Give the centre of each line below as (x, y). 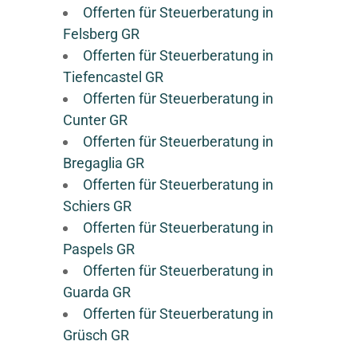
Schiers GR (97, 206)
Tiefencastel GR (113, 77)
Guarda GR (97, 292)
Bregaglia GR (104, 163)
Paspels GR (99, 249)
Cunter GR (95, 120)
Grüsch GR (96, 335)
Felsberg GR (101, 34)
